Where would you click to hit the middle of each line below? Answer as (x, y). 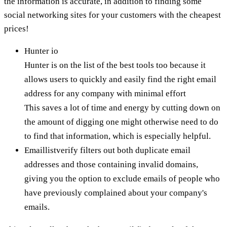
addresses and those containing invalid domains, (111, 164)
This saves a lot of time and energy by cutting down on (122, 107)
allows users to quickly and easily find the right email (120, 79)
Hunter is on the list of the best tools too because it (115, 65)
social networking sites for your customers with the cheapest (112, 15)
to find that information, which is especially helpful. (118, 136)
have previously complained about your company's (116, 193)
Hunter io (41, 51)
